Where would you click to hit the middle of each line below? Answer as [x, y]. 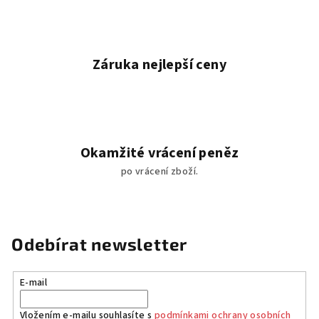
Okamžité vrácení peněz [159, 153]
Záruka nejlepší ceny [159, 65]
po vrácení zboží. [159, 172]
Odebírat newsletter [100, 244]
